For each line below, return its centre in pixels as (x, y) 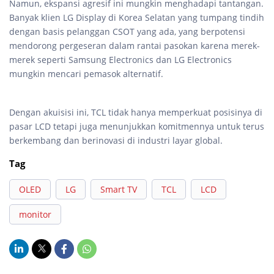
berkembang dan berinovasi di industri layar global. (116, 140)
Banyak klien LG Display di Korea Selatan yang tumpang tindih (137, 17)
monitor (35, 214)
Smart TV (119, 189)
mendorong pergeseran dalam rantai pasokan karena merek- (135, 45)
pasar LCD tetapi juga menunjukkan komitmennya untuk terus (137, 126)
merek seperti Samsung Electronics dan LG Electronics (120, 59)
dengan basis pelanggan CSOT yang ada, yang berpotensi (127, 31)
